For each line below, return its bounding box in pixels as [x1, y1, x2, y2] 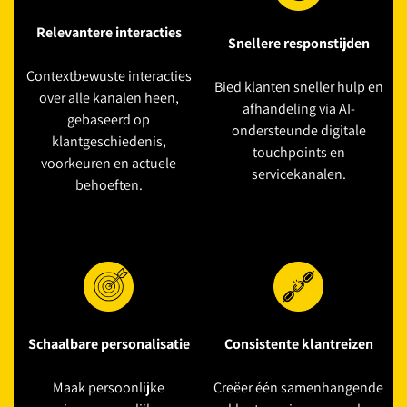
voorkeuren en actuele [41, 154, 176, 173]
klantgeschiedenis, [51, 132, 166, 151]
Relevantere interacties [35, 23, 182, 42]
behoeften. [74, 175, 143, 194]
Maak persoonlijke [53, 378, 164, 397]
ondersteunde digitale [231, 121, 366, 140]
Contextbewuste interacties [25, 66, 192, 85]
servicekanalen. [251, 164, 346, 184]
